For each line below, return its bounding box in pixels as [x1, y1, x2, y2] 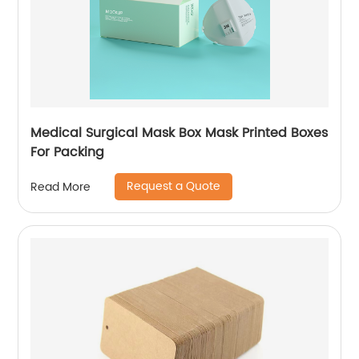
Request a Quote [127, 177, 221, 196]
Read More [30, 177, 91, 196]
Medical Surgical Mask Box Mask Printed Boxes [30, 123, 329, 143]
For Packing [30, 142, 105, 163]
